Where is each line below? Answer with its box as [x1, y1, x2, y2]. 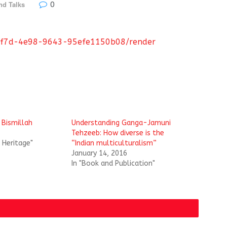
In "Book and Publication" [71, 159, 156, 168]
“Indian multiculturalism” [71, 139, 157, 148]
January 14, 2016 [71, 149, 128, 158]
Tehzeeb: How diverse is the [71, 129, 165, 138]
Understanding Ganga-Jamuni [71, 119, 171, 128]
